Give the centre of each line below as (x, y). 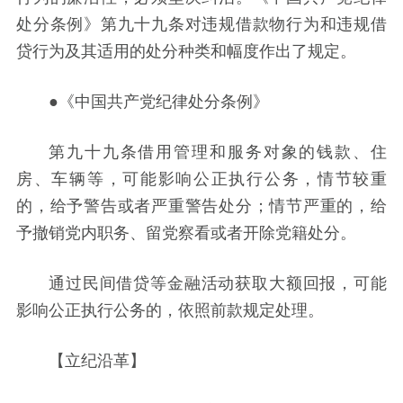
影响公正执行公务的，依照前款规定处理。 (170, 309)
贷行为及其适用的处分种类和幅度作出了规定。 (186, 50)
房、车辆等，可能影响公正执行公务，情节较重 (201, 178)
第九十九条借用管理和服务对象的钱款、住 (218, 151)
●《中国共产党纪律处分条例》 (159, 100)
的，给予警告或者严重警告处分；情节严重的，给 (201, 205)
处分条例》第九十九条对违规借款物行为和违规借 (201, 23)
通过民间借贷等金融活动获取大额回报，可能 (218, 282)
